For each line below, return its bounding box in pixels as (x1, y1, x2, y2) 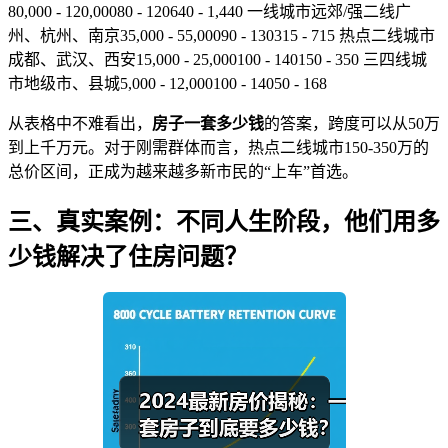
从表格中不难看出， (8, 114, 152, 132)
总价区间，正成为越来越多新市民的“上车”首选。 (8, 162, 358, 180)
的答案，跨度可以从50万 (264, 114, 440, 132)
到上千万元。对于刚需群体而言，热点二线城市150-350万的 (8, 138, 429, 156)
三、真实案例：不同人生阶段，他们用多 (8, 208, 440, 235)
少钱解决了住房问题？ (8, 243, 248, 270)
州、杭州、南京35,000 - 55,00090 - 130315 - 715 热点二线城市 (8, 26, 435, 44)
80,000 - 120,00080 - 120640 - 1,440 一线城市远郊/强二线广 (8, 2, 411, 20)
